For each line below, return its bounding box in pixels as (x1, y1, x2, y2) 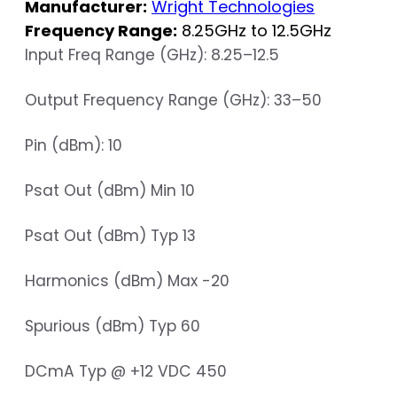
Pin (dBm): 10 (25, 135, 122, 157)
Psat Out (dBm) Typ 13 (25, 225, 196, 247)
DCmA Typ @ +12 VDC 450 (25, 361, 227, 383)
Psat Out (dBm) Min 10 (25, 180, 195, 202)
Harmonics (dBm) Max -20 (25, 270, 230, 292)
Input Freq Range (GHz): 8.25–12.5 (25, 44, 279, 66)
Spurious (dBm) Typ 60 (25, 315, 200, 338)
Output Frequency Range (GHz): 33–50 (25, 90, 322, 112)
